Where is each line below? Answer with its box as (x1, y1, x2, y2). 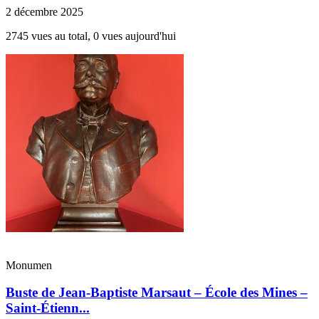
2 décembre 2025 (6, 5, 83, 18)
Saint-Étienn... (6, 300, 90, 316)
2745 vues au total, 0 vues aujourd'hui (6, 29, 176, 42)
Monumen (6, 258, 52, 271)
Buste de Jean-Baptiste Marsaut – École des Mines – (6, 285, 308, 300)
